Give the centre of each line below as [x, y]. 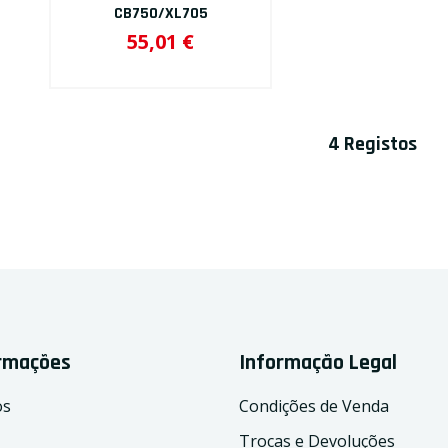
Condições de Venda [314, 406]
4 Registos [372, 144]
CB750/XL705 [160, 13]
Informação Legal [318, 363]
